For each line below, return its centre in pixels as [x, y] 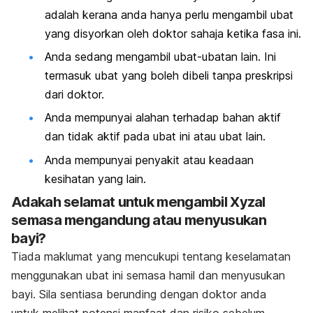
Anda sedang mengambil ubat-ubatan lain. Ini [160, 56]
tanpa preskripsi [253, 75]
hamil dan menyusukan [227, 276]
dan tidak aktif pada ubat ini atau [132, 137]
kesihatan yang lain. [95, 179]
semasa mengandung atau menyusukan [139, 220]
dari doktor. [74, 94]
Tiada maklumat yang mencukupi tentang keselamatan [151, 257]
